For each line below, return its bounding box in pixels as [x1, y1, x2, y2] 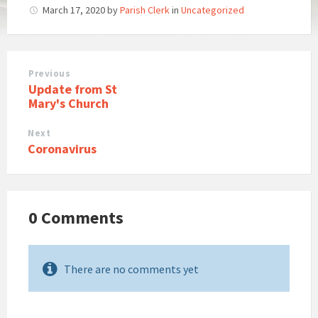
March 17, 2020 [43, 4, 107, 17]
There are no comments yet [64, 262, 199, 277]
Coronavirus [28, 141, 97, 158]
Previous [28, 67, 71, 80]
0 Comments [28, 207, 124, 229]
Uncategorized [181, 4, 244, 17]
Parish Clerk [120, 4, 170, 17]
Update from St [28, 81, 117, 98]
